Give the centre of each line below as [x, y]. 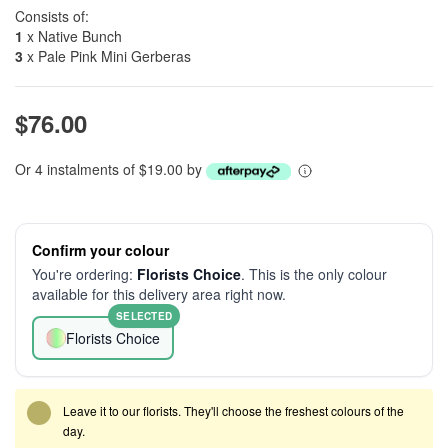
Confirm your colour [100, 250]
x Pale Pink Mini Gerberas [107, 56]
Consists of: [52, 16]
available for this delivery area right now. [159, 294]
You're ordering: [84, 274]
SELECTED [144, 316]
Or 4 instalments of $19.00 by [110, 169]
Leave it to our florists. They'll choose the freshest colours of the [233, 410]
